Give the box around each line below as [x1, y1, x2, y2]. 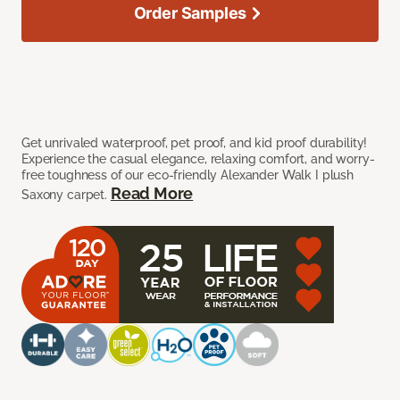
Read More [110, 184, 194, 204]
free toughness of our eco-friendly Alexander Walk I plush [21, 168, 354, 183]
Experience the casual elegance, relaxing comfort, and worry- [21, 152, 375, 167]
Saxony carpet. [21, 187, 111, 203]
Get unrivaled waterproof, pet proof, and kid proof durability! [21, 136, 368, 151]
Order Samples [133, 4, 247, 23]
